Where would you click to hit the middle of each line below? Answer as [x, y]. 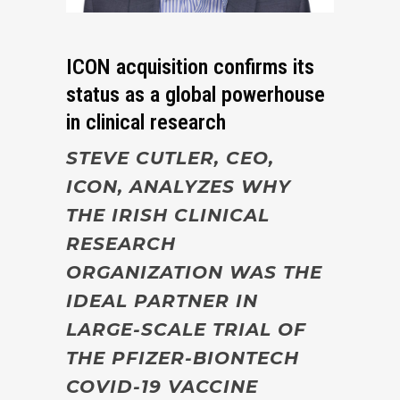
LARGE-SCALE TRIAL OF [186, 329]
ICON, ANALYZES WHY [179, 186]
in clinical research [146, 122]
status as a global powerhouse [196, 94]
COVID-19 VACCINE [162, 386]
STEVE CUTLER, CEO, [170, 158]
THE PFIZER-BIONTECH [183, 358]
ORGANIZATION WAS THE [194, 272]
